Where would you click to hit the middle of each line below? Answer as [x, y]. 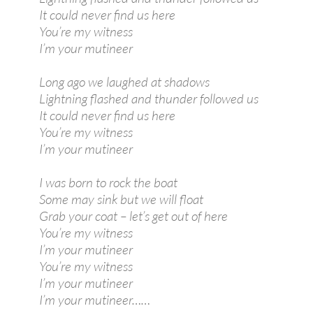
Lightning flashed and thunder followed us [149, 99]
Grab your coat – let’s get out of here [133, 216]
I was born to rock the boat [108, 182]
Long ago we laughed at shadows [124, 82]
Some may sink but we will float [121, 199]
